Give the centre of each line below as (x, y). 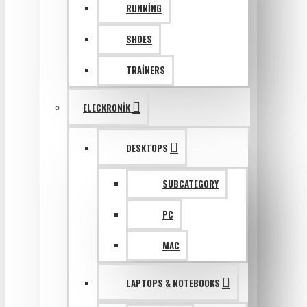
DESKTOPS (147, 148)
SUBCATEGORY (191, 184)
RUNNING (144, 8)
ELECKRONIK (107, 108)
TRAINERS (146, 70)
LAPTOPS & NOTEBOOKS (173, 283)
